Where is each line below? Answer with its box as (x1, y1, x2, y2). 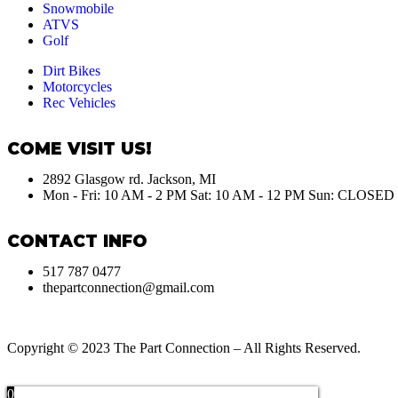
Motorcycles (43, 78, 112, 94)
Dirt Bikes (43, 62, 100, 78)
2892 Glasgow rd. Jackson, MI (43, 171, 216, 187)
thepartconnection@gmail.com (43, 279, 214, 295)
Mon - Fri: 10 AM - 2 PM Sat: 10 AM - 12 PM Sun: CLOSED (43, 187, 394, 203)
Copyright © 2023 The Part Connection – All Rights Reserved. (7, 339, 361, 355)
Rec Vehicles (43, 94, 115, 110)
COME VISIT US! (7, 138, 152, 159)
